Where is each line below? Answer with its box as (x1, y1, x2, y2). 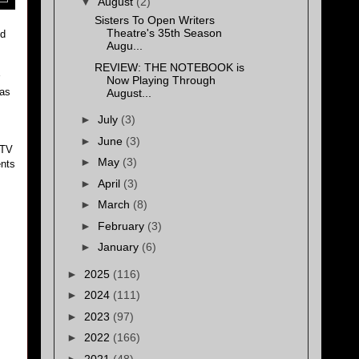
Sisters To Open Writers (94, 14, 215, 27)
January (97, 240, 142, 254)
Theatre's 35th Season (106, 26, 222, 40)
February (97, 219, 147, 232)
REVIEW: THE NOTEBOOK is (94, 60, 244, 74)
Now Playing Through (106, 73, 216, 87)
